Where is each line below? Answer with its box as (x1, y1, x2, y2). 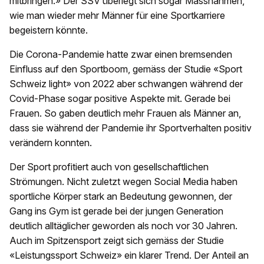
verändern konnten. (9, 137, 92, 149)
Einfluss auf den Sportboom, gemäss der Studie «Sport (9, 63, 242, 75)
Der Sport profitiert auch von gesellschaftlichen (9, 161, 209, 173)
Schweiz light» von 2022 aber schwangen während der (9, 78, 243, 90)
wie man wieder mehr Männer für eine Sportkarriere (9, 9, 225, 22)
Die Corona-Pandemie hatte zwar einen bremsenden (9, 48, 232, 61)
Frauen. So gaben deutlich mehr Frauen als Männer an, (9, 107, 241, 120)
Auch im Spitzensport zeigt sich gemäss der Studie (9, 235, 224, 247)
